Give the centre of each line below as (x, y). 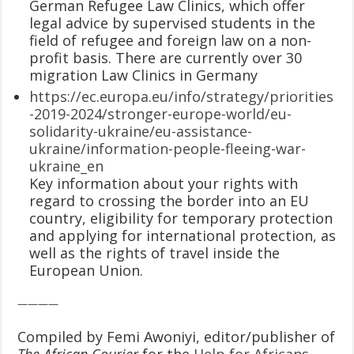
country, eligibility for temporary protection (181, 218)
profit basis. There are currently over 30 (166, 57)
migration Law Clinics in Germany (144, 75)
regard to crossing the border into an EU (169, 200)
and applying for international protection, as (183, 235)
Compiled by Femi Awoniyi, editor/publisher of (177, 336)
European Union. (87, 270)
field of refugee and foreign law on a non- (171, 40)
